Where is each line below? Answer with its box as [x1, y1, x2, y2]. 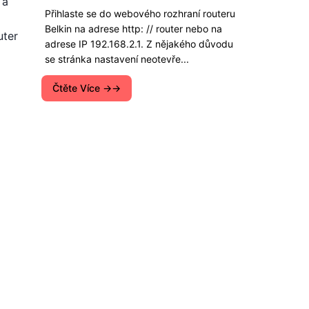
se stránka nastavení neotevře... [45, 53, 189, 65]
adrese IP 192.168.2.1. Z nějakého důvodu [45, 38, 233, 50]
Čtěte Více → [52, 82, 112, 94]
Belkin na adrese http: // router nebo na [45, 23, 222, 34]
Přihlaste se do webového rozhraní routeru [45, 8, 235, 19]
